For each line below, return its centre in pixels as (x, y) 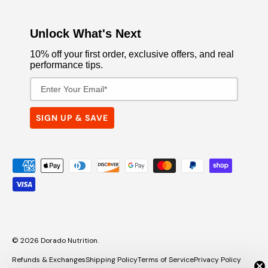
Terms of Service (166, 259)
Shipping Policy (112, 259)
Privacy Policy (217, 259)
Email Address (58, 81)
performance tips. (66, 65)
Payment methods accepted (74, 165)
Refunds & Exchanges (49, 259)
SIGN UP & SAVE (72, 118)
